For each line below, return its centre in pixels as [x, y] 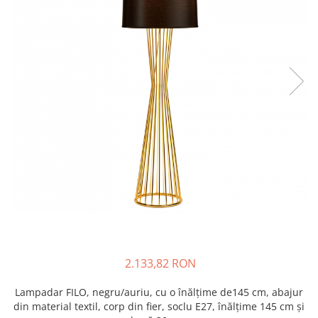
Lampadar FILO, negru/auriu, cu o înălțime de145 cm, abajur [159, 292]
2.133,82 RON [160, 263]
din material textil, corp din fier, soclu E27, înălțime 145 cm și [159, 306]
